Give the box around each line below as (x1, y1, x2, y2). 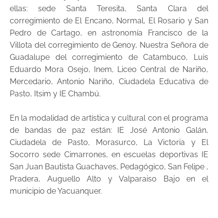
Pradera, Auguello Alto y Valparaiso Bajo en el (10, 174, 208, 183)
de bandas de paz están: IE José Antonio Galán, (10, 125, 208, 135)
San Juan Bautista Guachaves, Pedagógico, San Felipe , (10, 162, 208, 171)
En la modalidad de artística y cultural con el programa (10, 113, 208, 123)
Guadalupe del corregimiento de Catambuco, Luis (10, 52, 208, 62)
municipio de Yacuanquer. (10, 186, 102, 196)
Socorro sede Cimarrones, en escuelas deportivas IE (10, 149, 208, 159)
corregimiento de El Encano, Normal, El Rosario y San (10, 16, 208, 25)
